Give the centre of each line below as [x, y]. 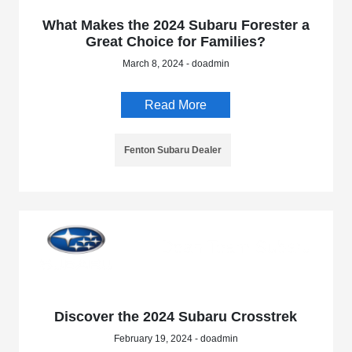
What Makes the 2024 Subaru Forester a [176, 25]
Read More [176, 104]
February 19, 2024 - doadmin [176, 338]
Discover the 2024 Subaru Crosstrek [176, 316]
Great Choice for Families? [176, 41]
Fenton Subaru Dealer [172, 150]
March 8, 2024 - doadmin [176, 63]
